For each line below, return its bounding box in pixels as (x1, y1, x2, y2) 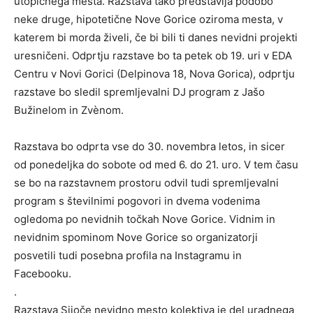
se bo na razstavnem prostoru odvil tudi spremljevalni (14, 175, 279, 189)
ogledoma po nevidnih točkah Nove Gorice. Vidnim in (14, 212, 275, 226)
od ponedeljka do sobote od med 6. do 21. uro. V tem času (14, 157, 298, 171)
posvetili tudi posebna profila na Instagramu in (14, 248, 242, 262)
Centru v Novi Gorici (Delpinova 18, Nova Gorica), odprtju (14, 66, 295, 80)
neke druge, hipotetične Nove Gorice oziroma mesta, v (14, 12, 283, 26)
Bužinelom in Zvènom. (14, 103, 124, 117)
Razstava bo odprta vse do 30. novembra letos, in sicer (14, 139, 285, 153)
